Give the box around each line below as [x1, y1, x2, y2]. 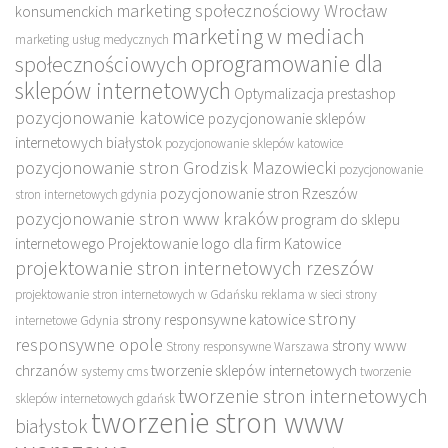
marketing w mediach [172, 22, 365, 51]
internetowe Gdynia [15, 312, 119, 330]
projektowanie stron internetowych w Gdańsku [15, 286, 258, 304]
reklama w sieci [261, 286, 342, 304]
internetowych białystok [15, 133, 162, 153]
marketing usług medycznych [15, 31, 169, 49]
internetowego [15, 234, 105, 254]
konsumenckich [15, 2, 113, 22]
